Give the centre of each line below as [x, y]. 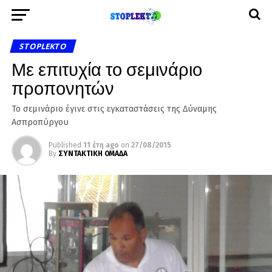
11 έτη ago [101, 145]
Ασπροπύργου [40, 122]
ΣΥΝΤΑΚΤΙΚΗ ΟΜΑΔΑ [93, 154]
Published [65, 145]
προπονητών [63, 87]
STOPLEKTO [43, 46]
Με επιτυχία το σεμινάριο [107, 68]
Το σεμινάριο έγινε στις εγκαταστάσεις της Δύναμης [114, 109]
